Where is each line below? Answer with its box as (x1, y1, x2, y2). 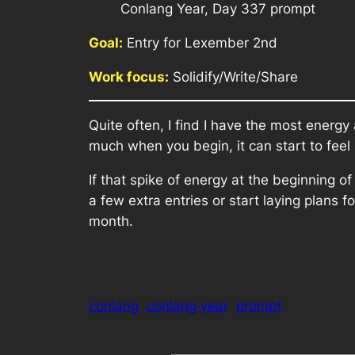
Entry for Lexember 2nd (123, 34, 277, 51)
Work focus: (89, 68, 169, 85)
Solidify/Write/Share (169, 68, 298, 85)
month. (89, 212, 133, 229)
